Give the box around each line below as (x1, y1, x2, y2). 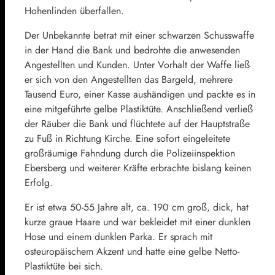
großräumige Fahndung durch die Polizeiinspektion (25, 145, 235, 160)
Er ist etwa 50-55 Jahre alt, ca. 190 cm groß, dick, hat (25, 199, 249, 214)
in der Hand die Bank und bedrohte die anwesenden (25, 42, 240, 57)
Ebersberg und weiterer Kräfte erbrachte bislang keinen (25, 160, 251, 175)
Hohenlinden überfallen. (25, 3, 124, 18)
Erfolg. (25, 175, 53, 190)
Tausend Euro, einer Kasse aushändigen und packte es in (25, 87, 255, 101)
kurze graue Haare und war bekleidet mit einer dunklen (25, 214, 250, 229)
